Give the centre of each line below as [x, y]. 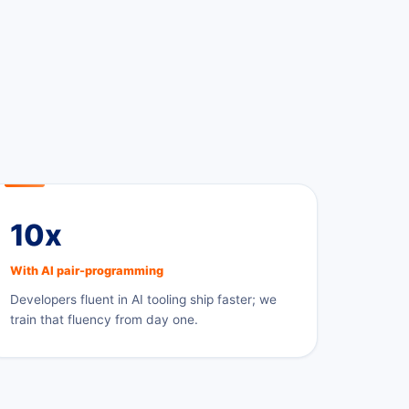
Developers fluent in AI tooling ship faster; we [143, 299]
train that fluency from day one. [104, 319]
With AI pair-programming [87, 270]
